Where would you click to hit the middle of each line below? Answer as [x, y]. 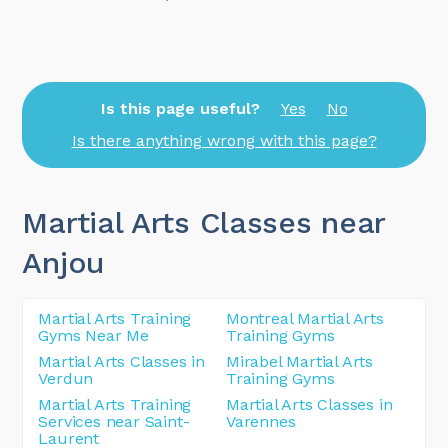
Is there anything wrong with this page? [224, 141]
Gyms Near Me [94, 335]
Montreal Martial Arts [305, 318]
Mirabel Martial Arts [300, 361]
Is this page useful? [180, 108]
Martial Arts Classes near [203, 222]
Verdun [66, 378]
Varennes [261, 421]
